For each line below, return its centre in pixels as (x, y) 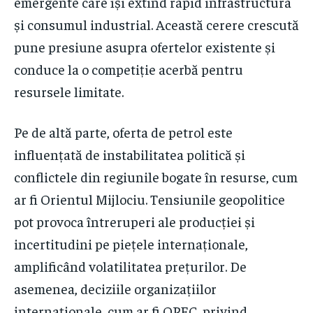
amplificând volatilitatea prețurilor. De (130, 266)
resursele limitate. (69, 92)
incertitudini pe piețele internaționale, (131, 244)
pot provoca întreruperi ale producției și (134, 221)
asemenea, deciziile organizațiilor (115, 289)
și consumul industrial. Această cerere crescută (156, 24)
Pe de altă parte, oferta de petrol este (123, 132)
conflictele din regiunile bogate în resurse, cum (156, 177)
